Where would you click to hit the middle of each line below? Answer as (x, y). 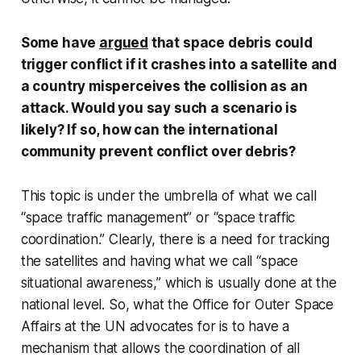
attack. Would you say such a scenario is (159, 108)
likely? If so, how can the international (149, 130)
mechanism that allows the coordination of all (160, 349)
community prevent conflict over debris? (158, 152)
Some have (60, 43)
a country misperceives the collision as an (164, 87)
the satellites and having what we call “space (160, 261)
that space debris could (230, 43)
